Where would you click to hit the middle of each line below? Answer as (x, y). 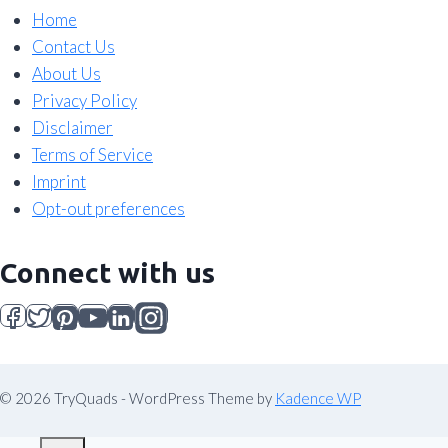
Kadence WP (318, 398)
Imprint (59, 182)
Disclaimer (72, 128)
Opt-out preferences (108, 209)
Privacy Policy (84, 101)
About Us (66, 74)
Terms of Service (92, 155)
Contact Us (73, 47)
